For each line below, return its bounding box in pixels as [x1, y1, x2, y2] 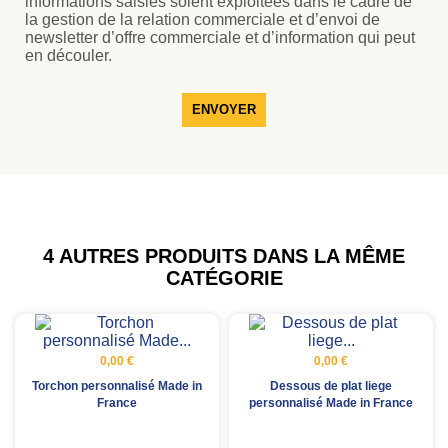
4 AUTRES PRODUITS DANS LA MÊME [43, 244, 405, 267]
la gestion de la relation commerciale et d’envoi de [25, 10, 380, 28]
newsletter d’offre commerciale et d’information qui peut [25, 28, 415, 46]
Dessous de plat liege [270, 378, 392, 393]
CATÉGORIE [165, 266, 283, 289]
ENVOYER [192, 101, 256, 117]
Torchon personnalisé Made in [32, 378, 202, 393]
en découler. [25, 46, 112, 64]
